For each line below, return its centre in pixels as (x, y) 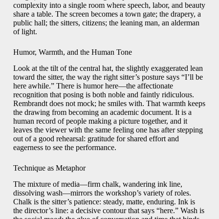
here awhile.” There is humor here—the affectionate (93, 86)
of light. (25, 32)
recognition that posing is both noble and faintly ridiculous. (103, 94)
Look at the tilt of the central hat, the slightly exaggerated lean (108, 68)
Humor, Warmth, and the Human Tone (72, 52)
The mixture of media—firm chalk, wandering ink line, (98, 184)
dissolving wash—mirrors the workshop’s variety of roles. (102, 193)
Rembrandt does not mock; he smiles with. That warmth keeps (109, 103)
